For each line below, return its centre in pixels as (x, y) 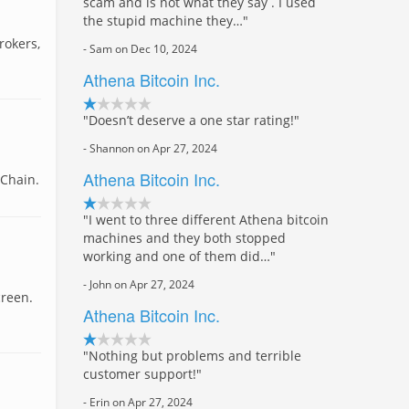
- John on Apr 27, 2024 (139, 284)
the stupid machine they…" (166, 21)
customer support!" (142, 374)
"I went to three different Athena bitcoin (206, 220)
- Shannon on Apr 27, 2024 (150, 148)
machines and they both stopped (184, 238)
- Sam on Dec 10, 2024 (140, 48)
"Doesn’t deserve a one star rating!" (191, 120)
